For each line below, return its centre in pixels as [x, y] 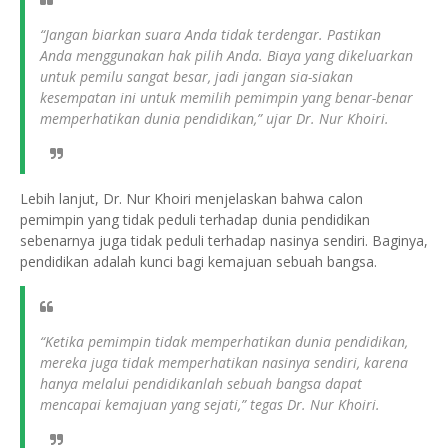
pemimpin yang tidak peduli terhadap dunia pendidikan [195, 220]
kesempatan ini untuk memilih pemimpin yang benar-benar [226, 98]
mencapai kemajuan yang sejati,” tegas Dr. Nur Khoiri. [210, 405]
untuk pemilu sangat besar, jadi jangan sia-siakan [196, 77]
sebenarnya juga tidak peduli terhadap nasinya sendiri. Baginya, [224, 241]
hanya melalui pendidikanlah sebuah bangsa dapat [201, 384]
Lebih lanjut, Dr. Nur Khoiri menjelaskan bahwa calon [191, 199]
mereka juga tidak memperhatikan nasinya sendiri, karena [224, 363]
